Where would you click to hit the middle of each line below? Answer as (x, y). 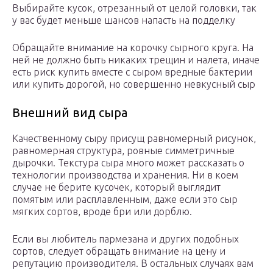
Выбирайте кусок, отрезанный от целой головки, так (134, 8)
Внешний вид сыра (70, 113)
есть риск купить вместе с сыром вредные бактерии (132, 72)
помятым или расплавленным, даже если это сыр (125, 200)
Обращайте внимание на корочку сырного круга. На (133, 48)
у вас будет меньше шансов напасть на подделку (124, 20)
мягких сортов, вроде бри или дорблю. (102, 212)
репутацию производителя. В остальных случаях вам (133, 264)
